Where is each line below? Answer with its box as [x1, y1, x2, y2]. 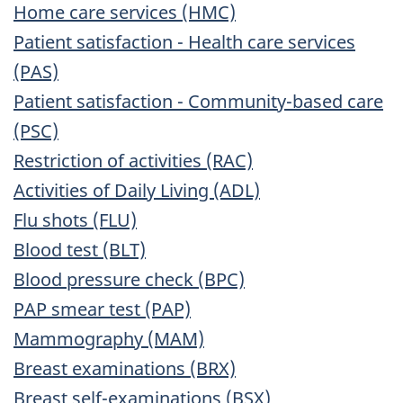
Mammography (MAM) [13, 327, 204, 352]
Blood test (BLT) [13, 237, 146, 263]
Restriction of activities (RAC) [13, 148, 253, 174]
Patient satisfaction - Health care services [13, 30, 355, 55]
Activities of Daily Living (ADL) [13, 178, 260, 203]
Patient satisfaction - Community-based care [13, 89, 383, 114]
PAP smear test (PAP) [13, 297, 191, 322]
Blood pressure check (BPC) [13, 267, 245, 292]
